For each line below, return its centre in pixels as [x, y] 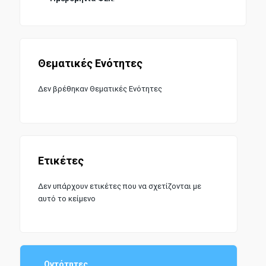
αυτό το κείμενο [66, 198]
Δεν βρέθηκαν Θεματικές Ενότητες [100, 89]
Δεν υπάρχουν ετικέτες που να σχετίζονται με [119, 186]
